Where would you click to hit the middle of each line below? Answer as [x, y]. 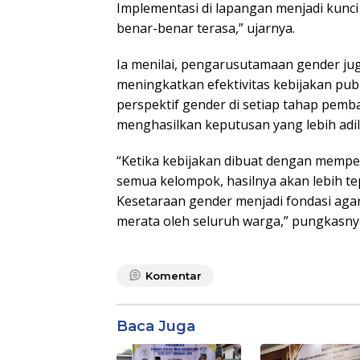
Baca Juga [156, 326]
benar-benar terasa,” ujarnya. [206, 28]
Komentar [174, 275]
